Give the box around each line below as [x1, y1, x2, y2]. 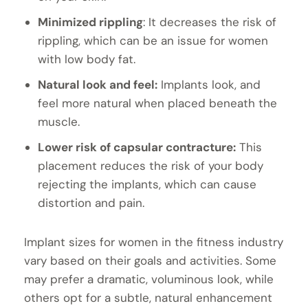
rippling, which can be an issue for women [38, 32, 268, 48]
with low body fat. [38, 51, 135, 67]
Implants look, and [157, 76, 261, 92]
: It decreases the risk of [143, 14, 276, 30]
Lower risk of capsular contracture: [38, 139, 236, 155]
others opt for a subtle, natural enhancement [24, 289, 272, 305]
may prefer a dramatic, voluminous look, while [24, 271, 274, 287]
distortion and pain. [38, 195, 144, 210]
